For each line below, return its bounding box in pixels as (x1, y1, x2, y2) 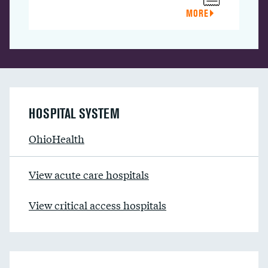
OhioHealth (29, 131, 84, 146)
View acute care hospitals (29, 167, 149, 182)
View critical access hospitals (29, 197, 166, 212)
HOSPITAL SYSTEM (29, 105, 120, 121)
